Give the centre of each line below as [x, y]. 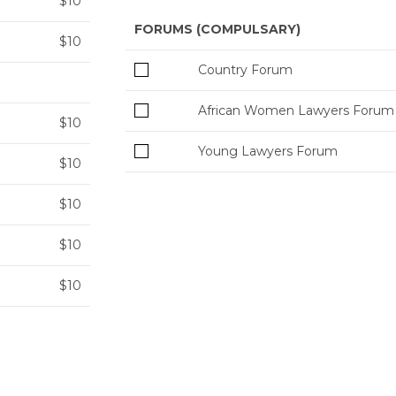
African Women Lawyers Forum [296, 111]
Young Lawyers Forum [268, 152]
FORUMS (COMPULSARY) [217, 30]
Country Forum [245, 70]
